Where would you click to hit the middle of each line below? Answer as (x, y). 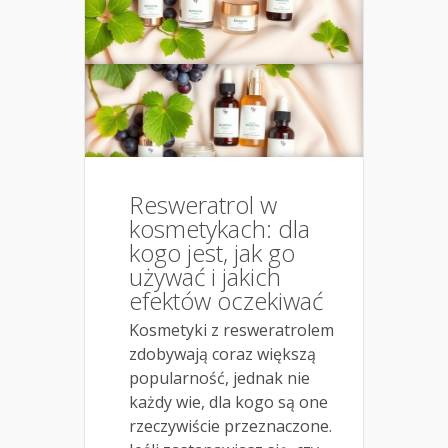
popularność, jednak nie (219, 377)
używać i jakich (205, 276)
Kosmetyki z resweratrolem (231, 329)
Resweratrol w (203, 204)
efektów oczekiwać (226, 300)
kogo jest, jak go (212, 252)
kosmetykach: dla (219, 228)
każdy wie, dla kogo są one (228, 401)
